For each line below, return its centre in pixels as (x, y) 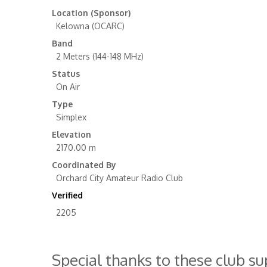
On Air (68, 87)
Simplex (71, 117)
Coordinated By (84, 165)
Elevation (72, 134)
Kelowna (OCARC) (90, 26)
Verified (67, 195)
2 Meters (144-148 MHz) (100, 56)
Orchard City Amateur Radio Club (119, 178)
